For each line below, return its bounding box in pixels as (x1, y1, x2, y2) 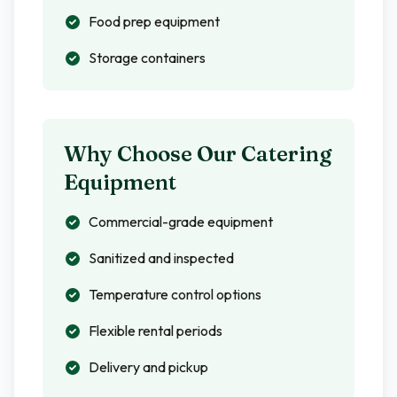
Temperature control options (89, 285, 261, 303)
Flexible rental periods (89, 322, 222, 339)
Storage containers (89, 49, 206, 66)
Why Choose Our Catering (64, 141, 331, 167)
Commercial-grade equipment (89, 213, 273, 230)
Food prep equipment (89, 12, 220, 30)
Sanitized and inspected (89, 249, 234, 267)
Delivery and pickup (89, 358, 208, 376)
